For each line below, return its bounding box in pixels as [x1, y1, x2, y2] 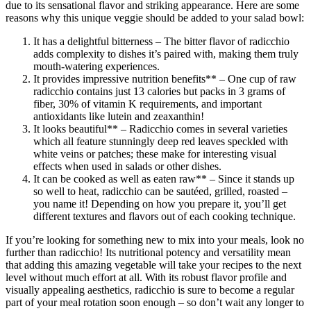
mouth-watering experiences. [33, 60, 160, 72]
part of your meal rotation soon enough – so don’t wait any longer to [6, 296, 304, 308]
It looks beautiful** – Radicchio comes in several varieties [33, 122, 287, 135]
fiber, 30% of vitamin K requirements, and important [33, 97, 262, 110]
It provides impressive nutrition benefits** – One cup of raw [33, 72, 296, 85]
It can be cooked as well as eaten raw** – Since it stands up [33, 172, 294, 185]
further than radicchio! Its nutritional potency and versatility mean [6, 246, 291, 258]
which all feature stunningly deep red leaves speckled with [33, 135, 288, 147]
